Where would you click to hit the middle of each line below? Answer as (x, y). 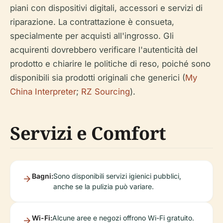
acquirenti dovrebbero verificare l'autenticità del (104, 50)
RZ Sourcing (106, 92)
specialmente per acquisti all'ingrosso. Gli (92, 36)
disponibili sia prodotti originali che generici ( (98, 78)
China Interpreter (43, 92)
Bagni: (43, 176)
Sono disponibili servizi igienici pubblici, (117, 176)
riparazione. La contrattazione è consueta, (92, 22)
